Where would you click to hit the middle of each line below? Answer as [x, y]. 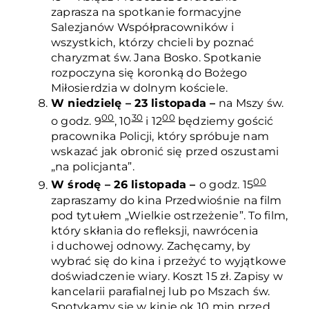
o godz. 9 [76, 121]
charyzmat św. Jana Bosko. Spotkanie [156, 58]
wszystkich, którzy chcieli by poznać [152, 42]
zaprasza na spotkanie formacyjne [146, 12]
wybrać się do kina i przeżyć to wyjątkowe [168, 261]
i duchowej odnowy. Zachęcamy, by [151, 246]
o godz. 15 [226, 185]
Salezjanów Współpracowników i [142, 27]
